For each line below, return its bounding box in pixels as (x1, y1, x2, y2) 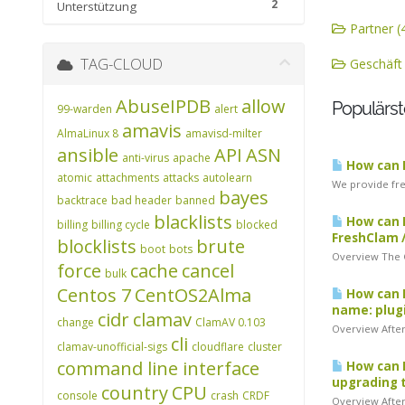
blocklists (57, 234, 137, 259)
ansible (57, 143, 118, 167)
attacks (163, 170, 199, 185)
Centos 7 (57, 283, 131, 307)
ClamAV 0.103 (195, 315, 266, 330)
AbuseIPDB (116, 94, 211, 118)
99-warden (57, 101, 112, 117)
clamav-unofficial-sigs (57, 339, 167, 354)
